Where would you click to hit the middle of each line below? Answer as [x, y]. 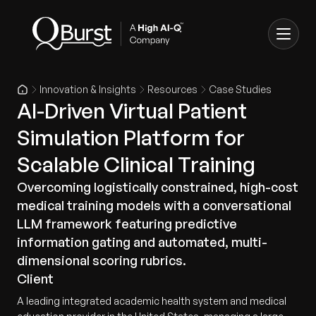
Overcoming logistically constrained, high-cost [158, 187]
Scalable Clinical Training [136, 164]
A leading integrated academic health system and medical [152, 301]
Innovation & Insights [88, 89]
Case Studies [240, 89]
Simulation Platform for [131, 137]
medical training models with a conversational [154, 205]
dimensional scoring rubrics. [102, 260]
